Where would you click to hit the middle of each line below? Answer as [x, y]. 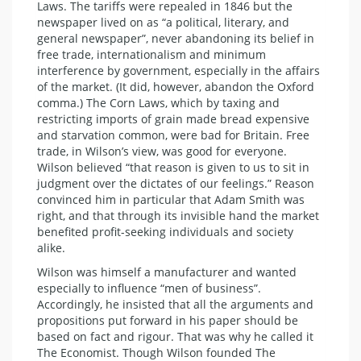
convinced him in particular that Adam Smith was [171, 199]
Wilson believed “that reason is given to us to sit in [173, 167]
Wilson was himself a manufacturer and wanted [167, 272]
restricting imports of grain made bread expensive [173, 118]
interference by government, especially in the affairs [178, 70]
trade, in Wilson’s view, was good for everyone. [162, 151]
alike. [51, 247]
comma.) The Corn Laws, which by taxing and [158, 102]
